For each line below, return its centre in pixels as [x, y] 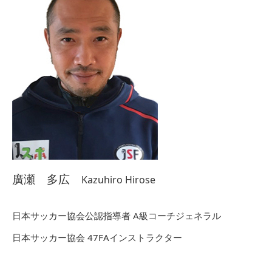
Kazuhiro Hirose [118, 180]
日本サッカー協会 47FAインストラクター [97, 237]
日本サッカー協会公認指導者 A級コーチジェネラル [117, 216]
